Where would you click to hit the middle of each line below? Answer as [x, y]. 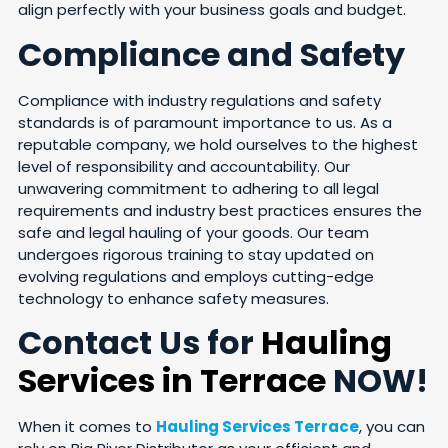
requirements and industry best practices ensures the [220, 210]
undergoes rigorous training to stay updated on [196, 254]
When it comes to [87, 426]
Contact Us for [139, 342]
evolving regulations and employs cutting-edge [196, 276]
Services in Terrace [172, 380]
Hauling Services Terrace [257, 426]
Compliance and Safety [211, 54]
